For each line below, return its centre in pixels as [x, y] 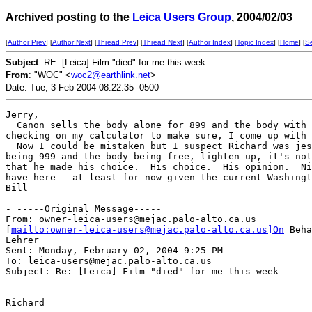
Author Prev [27, 42]
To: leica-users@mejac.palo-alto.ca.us [109, 261]
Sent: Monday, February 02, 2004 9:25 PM [114, 250]
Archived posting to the [69, 17]
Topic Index [255, 42]
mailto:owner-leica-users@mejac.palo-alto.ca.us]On [148, 229]
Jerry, [22, 115]
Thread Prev [117, 42]
